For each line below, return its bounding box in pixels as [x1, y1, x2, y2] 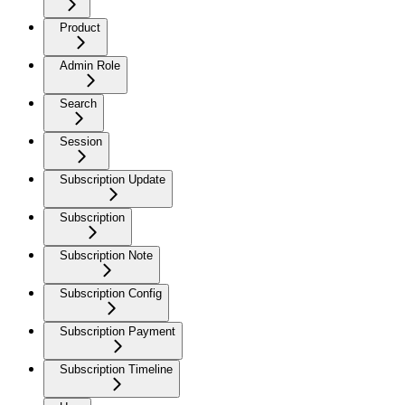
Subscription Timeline [60, 362, 173, 376]
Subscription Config [60, 286, 162, 300]
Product [60, 20, 100, 34]
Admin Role [60, 58, 120, 72]
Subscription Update [60, 172, 165, 186]
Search [60, 96, 97, 110]
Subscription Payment [60, 324, 175, 338]
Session [60, 134, 102, 148]
